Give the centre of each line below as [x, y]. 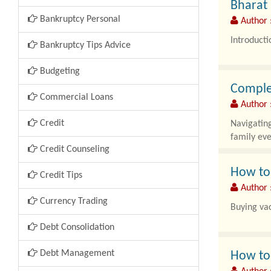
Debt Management [76, 253]
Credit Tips [60, 175]
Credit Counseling [73, 149]
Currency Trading [73, 201]
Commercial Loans [75, 97]
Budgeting [59, 71]
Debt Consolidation [76, 227]
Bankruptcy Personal [79, 19]
